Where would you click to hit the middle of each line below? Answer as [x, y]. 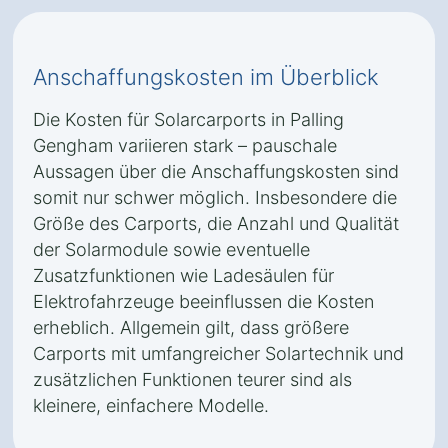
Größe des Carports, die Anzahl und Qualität [216, 223]
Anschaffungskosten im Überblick [206, 77]
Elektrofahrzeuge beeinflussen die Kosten [203, 301]
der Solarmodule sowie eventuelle [171, 249]
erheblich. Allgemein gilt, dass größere [191, 327]
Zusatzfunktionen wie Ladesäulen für [183, 275]
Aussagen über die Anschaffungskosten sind [216, 171]
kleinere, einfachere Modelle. [151, 405]
